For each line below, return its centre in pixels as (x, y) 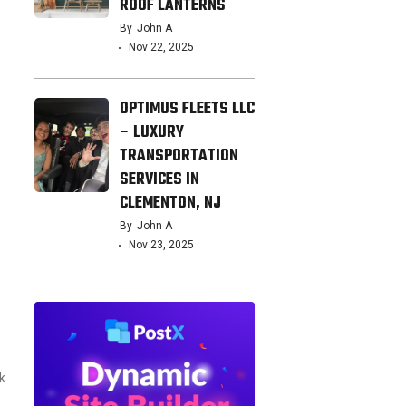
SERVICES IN (159, 180)
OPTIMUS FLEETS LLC (187, 110)
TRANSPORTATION (179, 157)
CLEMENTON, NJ (170, 204)
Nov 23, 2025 (161, 245)
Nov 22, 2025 (161, 48)
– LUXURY (151, 133)
